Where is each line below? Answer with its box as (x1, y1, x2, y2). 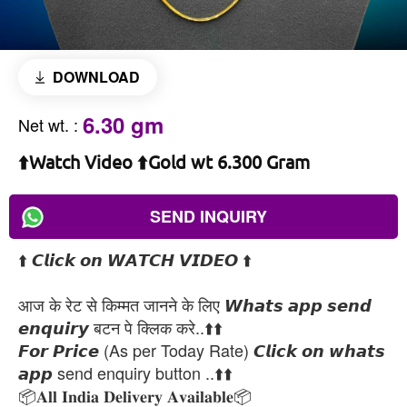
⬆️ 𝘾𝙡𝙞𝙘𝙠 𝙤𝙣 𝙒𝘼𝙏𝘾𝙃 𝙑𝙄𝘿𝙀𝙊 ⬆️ (18, 247, 252, 271)
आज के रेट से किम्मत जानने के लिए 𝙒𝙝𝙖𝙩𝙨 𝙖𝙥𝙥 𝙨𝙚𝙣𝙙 (18, 293, 372, 316)
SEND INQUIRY (149, 204, 267, 228)
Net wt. (18, 113, 69, 136)
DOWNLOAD (52, 66, 140, 87)
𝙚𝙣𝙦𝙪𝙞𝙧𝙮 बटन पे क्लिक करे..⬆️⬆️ (18, 315, 223, 339)
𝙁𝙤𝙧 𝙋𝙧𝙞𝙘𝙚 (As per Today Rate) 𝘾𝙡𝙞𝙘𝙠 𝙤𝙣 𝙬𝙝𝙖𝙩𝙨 (18, 338, 385, 362)
